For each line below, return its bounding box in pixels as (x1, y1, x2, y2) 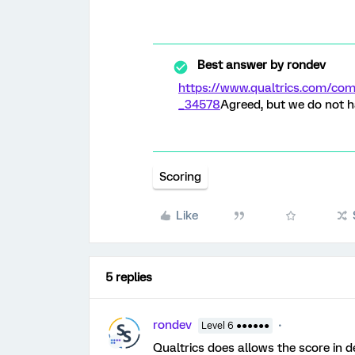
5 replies (105, 270, 152, 284)
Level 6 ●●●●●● (201, 320, 269, 331)
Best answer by (197, 58, 284, 72)
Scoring (159, 170, 201, 184)
